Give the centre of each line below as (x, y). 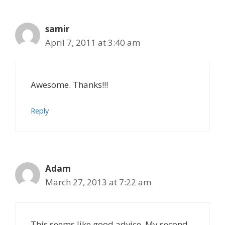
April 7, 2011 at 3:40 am (93, 42)
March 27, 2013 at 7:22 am (98, 182)
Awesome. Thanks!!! (69, 85)
